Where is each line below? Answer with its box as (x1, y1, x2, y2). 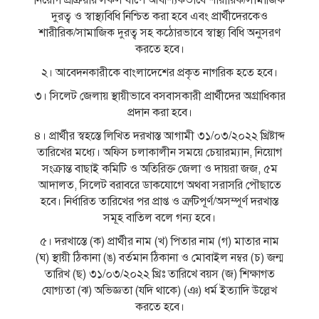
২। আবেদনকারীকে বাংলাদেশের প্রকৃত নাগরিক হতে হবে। (41, 66, 278, 80)
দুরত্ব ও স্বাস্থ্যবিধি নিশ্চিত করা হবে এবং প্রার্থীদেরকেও (51, 9, 268, 24)
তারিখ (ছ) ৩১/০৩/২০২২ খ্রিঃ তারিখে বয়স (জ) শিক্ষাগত (44, 267, 275, 282)
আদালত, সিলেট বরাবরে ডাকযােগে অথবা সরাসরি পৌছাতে (38, 178, 281, 193)
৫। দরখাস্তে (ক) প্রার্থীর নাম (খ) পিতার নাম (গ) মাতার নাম (40, 234, 279, 249)
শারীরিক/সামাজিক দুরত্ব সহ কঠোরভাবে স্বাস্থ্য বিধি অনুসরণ (38, 26, 281, 41)
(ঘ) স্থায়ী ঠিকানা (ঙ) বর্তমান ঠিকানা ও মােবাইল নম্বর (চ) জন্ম (35, 251, 284, 266)
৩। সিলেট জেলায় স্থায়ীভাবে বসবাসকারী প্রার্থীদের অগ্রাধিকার (33, 89, 286, 104)
